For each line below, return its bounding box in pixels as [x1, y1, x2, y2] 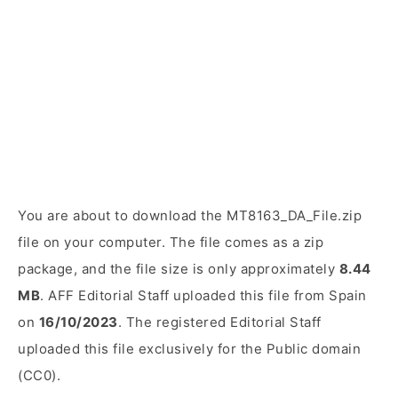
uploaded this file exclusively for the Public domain [18, 340, 361, 357]
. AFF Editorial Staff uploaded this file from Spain [40, 287, 367, 304]
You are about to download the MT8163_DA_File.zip [18, 207, 362, 224]
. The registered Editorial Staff [117, 314, 322, 330]
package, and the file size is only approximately [18, 260, 339, 277]
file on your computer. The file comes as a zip [18, 234, 323, 251]
